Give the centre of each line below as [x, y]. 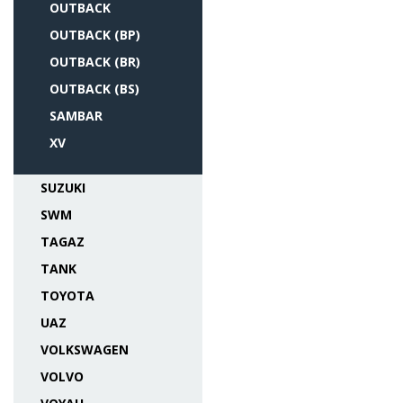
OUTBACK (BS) [94, 89]
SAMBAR [76, 116]
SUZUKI [63, 188]
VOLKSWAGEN [85, 349]
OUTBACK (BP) [95, 35]
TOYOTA [67, 296]
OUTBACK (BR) [95, 62]
